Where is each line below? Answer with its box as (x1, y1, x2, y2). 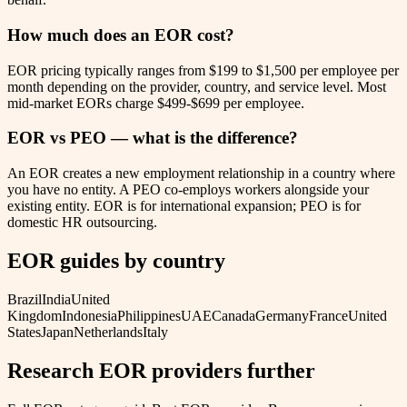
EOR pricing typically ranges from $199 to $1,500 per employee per (7, 62, 399, 78)
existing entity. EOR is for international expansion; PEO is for (7, 197, 361, 213)
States (7, 323, 41, 340)
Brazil (7, 291, 42, 307)
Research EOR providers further (7, 358, 315, 382)
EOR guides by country (7, 248, 225, 273)
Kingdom (7, 307, 62, 323)
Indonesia (62, 307, 117, 323)
